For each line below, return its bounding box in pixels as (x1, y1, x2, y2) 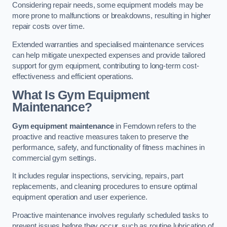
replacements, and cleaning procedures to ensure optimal (12, 182, 198, 191)
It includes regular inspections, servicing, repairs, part (12, 172, 183, 180)
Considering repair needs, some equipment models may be (12, 1, 204, 10)
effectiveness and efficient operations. (12, 72, 134, 81)
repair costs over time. (12, 22, 85, 31)
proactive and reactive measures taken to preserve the (12, 132, 189, 141)
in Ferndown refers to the (113, 122, 196, 130)
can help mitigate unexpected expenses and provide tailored (12, 51, 205, 59)
